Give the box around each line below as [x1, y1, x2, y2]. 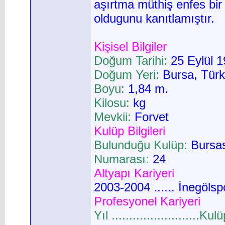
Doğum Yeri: [94, 68, 159, 82]
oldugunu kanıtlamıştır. [94, 12, 214, 26]
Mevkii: [94, 110, 131, 124]
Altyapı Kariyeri [94, 166, 174, 180]
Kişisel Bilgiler [94, 40, 167, 54]
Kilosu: [94, 96, 130, 110]
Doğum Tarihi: [94, 54, 167, 68]
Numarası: [94, 152, 149, 166]
